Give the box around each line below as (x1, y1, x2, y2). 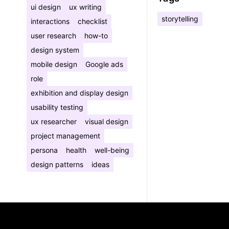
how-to (84, 31, 108, 40)
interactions (31, 17, 70, 26)
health (66, 146, 86, 154)
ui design (31, 3, 61, 11)
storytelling (162, 14, 198, 24)
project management (31, 131, 100, 140)
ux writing (69, 3, 102, 11)
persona (31, 146, 58, 154)
